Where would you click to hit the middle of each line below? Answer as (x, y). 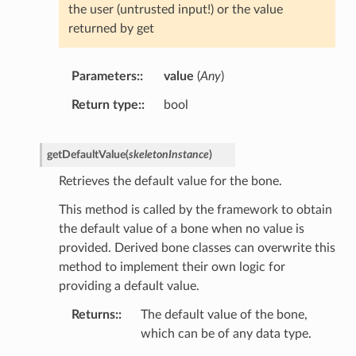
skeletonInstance (168, 155)
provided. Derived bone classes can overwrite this (197, 248)
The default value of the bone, (224, 315)
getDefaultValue (86, 155)
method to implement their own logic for (172, 267)
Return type (104, 105)
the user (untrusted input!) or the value (175, 10)
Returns (93, 315)
